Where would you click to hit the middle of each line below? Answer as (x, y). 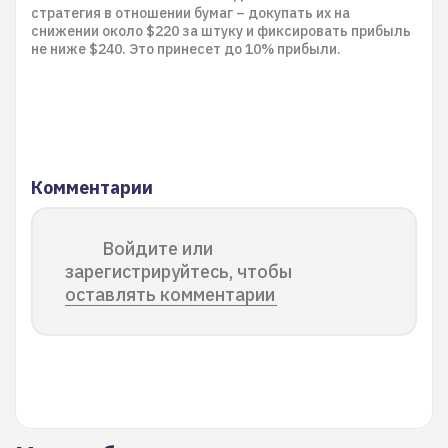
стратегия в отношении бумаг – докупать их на (190, 13)
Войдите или (157, 248)
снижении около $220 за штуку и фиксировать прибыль (221, 31)
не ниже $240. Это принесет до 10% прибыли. (186, 49)
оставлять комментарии (170, 294)
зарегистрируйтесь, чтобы (178, 271)
